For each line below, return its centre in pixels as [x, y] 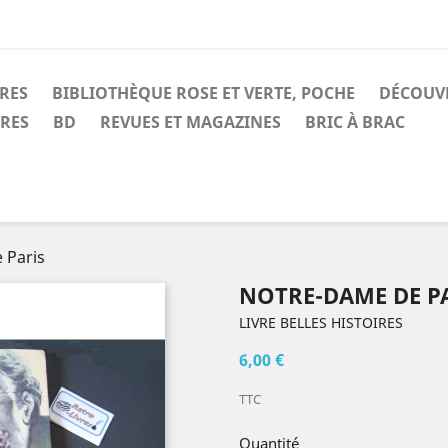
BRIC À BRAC [355, 122]
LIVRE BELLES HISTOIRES [321, 322]
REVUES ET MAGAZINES [190, 122]
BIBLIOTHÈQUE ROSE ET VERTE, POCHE [203, 93]
